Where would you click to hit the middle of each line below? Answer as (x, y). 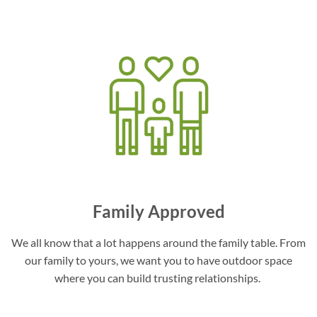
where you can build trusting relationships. (158, 277)
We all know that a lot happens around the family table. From (158, 242)
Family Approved (158, 211)
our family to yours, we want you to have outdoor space (158, 260)
